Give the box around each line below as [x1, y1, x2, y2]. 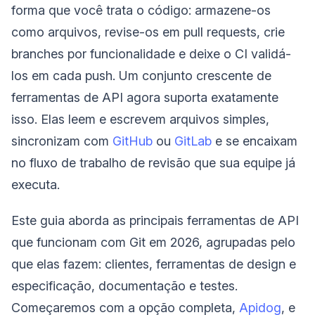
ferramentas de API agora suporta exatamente [11, 89, 278, 105]
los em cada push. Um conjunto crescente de [11, 67, 271, 83]
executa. [11, 176, 60, 192]
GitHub [112, 133, 153, 148]
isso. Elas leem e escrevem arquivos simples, [11, 111, 269, 127]
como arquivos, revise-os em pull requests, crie [11, 24, 285, 39]
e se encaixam [212, 133, 297, 148]
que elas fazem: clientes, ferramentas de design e [11, 256, 296, 271]
